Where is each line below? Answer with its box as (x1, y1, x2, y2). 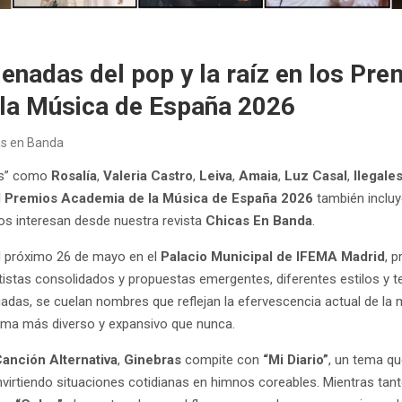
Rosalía (51, 167, 98, 184)
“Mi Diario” (263, 351, 329, 368)
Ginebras (124, 351, 186, 368)
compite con (185, 351, 264, 368)
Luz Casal (284, 167, 348, 184)
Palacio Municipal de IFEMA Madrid (161, 248, 386, 265)
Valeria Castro (103, 167, 194, 184)
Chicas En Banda (205, 212, 313, 229)
